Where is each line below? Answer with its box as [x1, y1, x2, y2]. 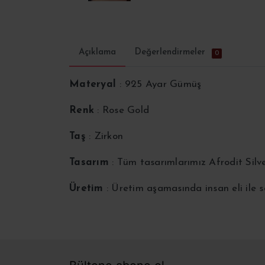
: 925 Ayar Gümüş [119, 79, 202, 90]
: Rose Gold [94, 105, 149, 116]
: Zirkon [85, 131, 123, 142]
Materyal [69, 79, 120, 90]
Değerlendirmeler [135, 48, 205, 57]
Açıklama [79, 48, 116, 57]
